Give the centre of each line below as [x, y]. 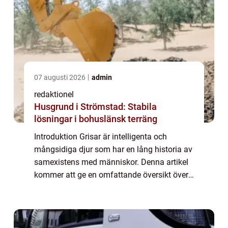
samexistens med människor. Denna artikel [111, 162]
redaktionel [54, 95]
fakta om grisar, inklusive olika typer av [104, 188]
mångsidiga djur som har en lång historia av [113, 150]
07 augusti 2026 [61, 78]
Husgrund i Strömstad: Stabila [95, 107]
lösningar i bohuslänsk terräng [96, 119]
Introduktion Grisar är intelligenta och [101, 137]
